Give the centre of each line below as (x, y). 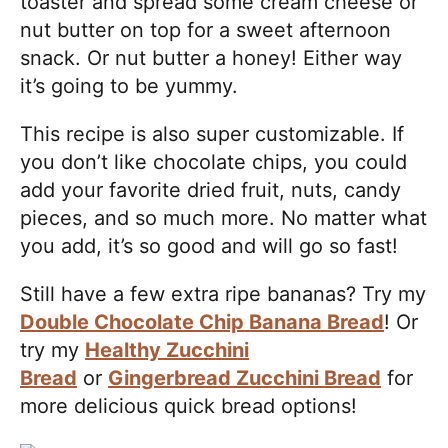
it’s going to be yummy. (129, 85)
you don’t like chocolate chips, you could (213, 161)
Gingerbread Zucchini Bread (244, 377)
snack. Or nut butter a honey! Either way (211, 57)
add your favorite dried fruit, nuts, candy (210, 189)
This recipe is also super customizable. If (212, 133)
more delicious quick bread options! (188, 405)
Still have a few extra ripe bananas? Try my (223, 293)
